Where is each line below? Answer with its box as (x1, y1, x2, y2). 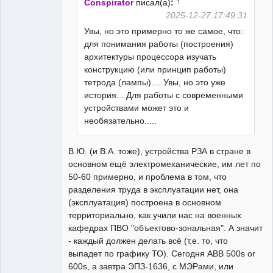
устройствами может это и (84, 102, 190, 113)
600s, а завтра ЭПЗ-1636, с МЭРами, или (68, 261, 233, 271)
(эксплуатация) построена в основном (68, 197, 221, 207)
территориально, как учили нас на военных (68, 210, 241, 220)
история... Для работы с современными (84, 90, 244, 100)
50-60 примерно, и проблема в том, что (68, 171, 227, 182)
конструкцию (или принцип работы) (84, 64, 227, 74)
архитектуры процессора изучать (84, 51, 217, 62)
